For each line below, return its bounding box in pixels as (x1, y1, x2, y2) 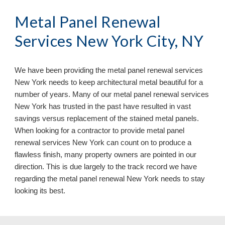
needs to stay (161, 174, 205, 183)
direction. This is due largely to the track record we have (15, 162, 197, 171)
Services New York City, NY (15, 31, 204, 50)
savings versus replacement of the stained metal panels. (15, 114, 199, 123)
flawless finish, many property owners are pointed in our (15, 150, 197, 159)
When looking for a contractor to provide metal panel (15, 126, 185, 135)
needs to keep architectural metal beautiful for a (49, 78, 203, 86)
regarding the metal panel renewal (15, 174, 127, 183)
